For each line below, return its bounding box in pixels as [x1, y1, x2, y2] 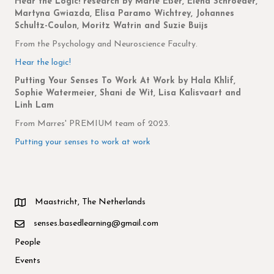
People [15, 238, 40, 248]
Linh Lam [15, 101, 57, 111]
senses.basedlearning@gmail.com [34, 219, 158, 229]
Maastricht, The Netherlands [35, 198, 146, 207]
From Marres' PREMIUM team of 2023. [15, 119, 170, 129]
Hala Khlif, [191, 76, 235, 86]
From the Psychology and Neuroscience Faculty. [15, 40, 198, 50]
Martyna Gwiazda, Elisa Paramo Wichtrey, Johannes [15, 9, 234, 19]
